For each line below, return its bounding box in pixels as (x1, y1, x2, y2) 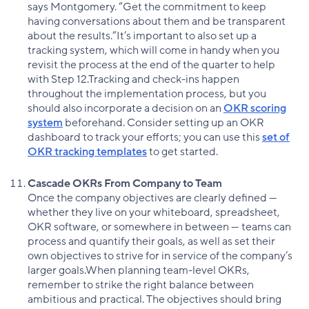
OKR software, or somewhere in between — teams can (28, 219, 291, 235)
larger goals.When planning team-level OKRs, (28, 263, 250, 279)
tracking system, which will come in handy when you (28, 43, 279, 59)
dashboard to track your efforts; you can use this (28, 130, 262, 146)
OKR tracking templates (28, 144, 147, 160)
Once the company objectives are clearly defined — (28, 190, 277, 206)
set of (262, 130, 290, 146)
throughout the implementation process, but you (28, 86, 266, 102)
